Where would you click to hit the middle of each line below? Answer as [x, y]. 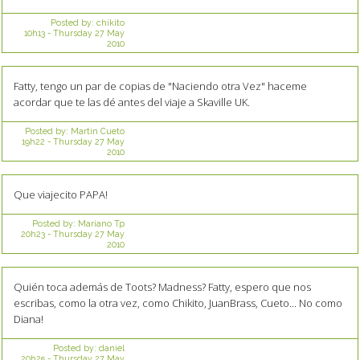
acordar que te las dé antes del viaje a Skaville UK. [131, 102]
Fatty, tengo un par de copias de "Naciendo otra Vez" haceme [160, 86]
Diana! [28, 319]
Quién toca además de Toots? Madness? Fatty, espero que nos [162, 286]
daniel [111, 348]
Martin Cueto [97, 131]
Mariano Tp [101, 223]
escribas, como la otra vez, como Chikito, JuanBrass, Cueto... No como [178, 303]
